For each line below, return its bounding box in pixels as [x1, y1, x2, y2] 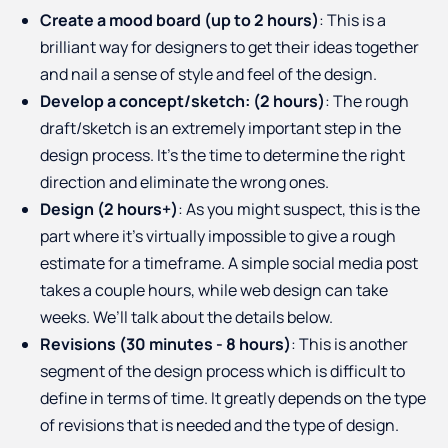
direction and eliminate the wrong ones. [40, 171, 329, 194]
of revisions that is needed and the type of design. [40, 414, 399, 437]
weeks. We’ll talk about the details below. [40, 306, 333, 329]
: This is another [291, 333, 408, 356]
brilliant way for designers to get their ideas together [40, 36, 419, 59]
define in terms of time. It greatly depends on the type [40, 387, 426, 410]
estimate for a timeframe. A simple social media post [40, 252, 418, 275]
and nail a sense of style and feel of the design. [40, 63, 377, 86]
